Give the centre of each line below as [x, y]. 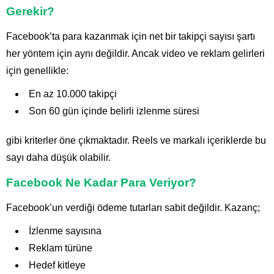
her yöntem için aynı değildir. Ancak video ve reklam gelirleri [135, 54]
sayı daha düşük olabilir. [58, 158]
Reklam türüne [61, 248]
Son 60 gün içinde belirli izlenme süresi [114, 111]
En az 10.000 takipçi [73, 94]
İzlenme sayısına [65, 231]
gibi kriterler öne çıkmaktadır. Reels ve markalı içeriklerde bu [136, 141]
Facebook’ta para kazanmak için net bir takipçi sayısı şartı [131, 37]
